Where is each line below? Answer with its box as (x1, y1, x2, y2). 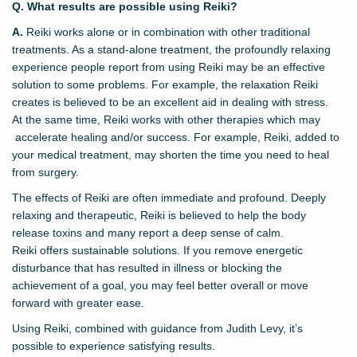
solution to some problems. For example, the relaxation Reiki (12, 78, 318, 92)
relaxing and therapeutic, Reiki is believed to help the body (12, 209, 306, 222)
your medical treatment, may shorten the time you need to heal (12, 148, 329, 162)
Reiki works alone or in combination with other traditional (23, 25, 310, 39)
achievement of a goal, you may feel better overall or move (12, 279, 308, 292)
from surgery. (12, 166, 79, 179)
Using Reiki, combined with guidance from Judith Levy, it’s (12, 322, 303, 335)
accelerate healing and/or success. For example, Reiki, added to (12, 131, 339, 144)
